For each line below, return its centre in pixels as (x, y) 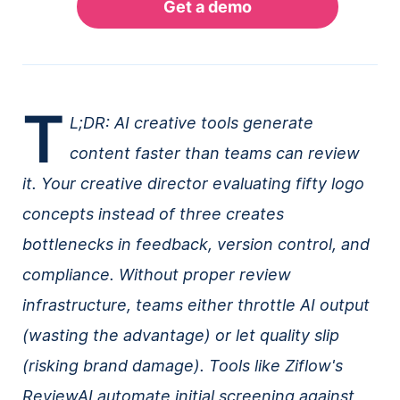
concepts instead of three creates (153, 214)
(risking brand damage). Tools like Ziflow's (183, 366)
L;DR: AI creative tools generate (192, 123)
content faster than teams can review (215, 154)
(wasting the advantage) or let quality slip (181, 336)
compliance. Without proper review (157, 275)
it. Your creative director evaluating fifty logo (193, 184)
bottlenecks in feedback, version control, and (196, 245)
